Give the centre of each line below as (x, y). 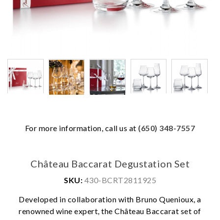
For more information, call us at (82, 128)
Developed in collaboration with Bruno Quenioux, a (110, 199)
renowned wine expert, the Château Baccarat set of (110, 211)
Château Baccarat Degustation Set (110, 163)
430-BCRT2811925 (119, 180)
